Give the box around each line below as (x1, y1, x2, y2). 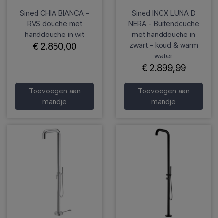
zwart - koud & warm (129, 40, 198, 50)
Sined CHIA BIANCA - (20, 8, 89, 18)
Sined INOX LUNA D (131, 8, 196, 18)
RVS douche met (27, 19, 82, 29)
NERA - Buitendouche (128, 19, 199, 29)
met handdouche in (132, 30, 195, 39)
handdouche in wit (25, 30, 84, 39)
